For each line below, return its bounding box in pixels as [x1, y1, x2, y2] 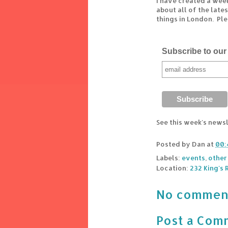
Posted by [156, 140, 192, 149]
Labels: [156, 154, 182, 162]
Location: [156, 164, 190, 173]
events [182, 154, 205, 162]
